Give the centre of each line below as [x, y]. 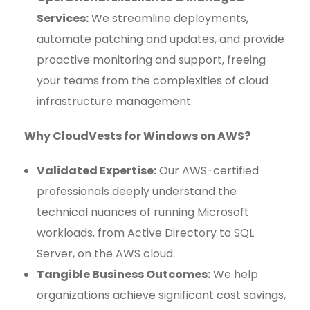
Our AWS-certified [208, 171]
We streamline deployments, [168, 18]
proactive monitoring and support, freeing [151, 60]
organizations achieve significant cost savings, [161, 295]
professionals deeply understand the [137, 191]
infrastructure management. [115, 101]
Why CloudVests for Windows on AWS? [137, 136]
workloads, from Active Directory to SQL [145, 233]
